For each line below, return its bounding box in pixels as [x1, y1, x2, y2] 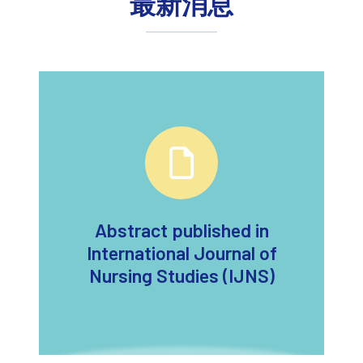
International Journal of [86, 241, 277, 265]
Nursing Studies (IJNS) [88, 264, 275, 288]
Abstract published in [94, 219, 269, 242]
